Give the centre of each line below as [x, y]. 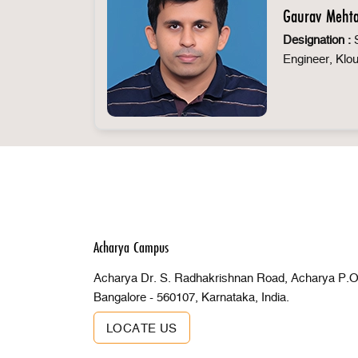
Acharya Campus [131, 247]
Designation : [317, 40]
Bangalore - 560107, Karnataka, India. [191, 298]
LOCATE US [142, 329]
